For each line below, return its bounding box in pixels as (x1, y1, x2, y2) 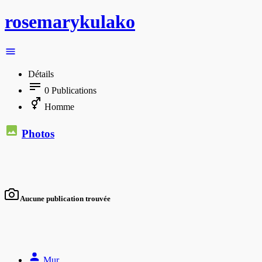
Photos (22, 127, 54, 140)
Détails (28, 68, 54, 79)
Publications (49, 85, 96, 95)
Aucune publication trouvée (19, 194, 111, 203)
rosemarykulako (5, 11, 135, 33)
